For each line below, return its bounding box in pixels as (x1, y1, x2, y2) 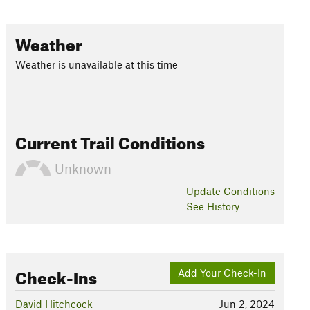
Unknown (51, 160, 111, 176)
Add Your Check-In (178, 266, 267, 280)
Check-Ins (15, 262, 97, 289)
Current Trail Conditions (15, 127, 205, 154)
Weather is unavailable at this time (15, 58, 178, 71)
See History (185, 200, 239, 212)
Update (185, 185, 224, 197)
